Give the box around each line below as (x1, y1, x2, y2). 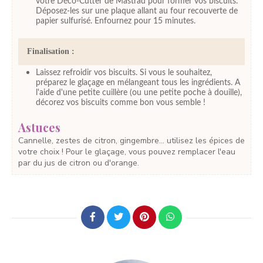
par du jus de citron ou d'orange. (18, 157, 139, 168)
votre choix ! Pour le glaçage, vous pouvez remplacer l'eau (18, 146, 235, 157)
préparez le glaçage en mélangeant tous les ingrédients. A (36, 79, 240, 87)
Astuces (18, 119, 60, 135)
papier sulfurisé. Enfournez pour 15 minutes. (36, 17, 195, 26)
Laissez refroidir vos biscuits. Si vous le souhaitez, (36, 69, 212, 77)
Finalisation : (27, 47, 75, 56)
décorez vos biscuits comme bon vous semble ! (36, 99, 205, 107)
